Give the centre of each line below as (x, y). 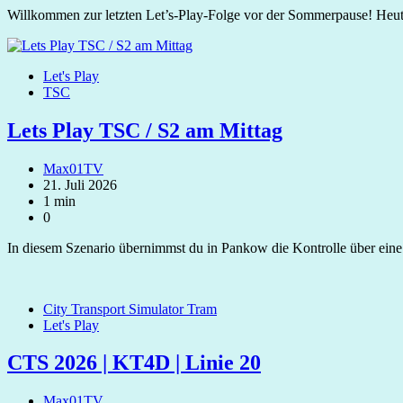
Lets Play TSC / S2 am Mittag (145, 130)
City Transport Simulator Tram (130, 309)
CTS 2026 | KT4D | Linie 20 (134, 363)
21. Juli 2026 (80, 184)
